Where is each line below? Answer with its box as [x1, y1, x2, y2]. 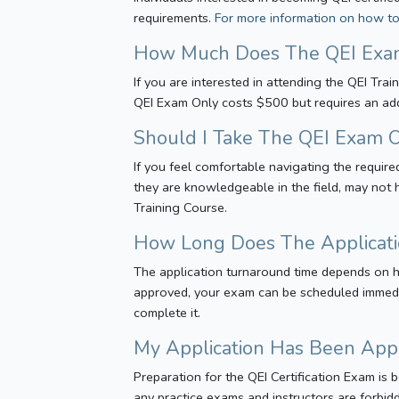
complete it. [134, 304, 201, 322]
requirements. [134, 9, 216, 27]
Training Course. [134, 199, 228, 216]
